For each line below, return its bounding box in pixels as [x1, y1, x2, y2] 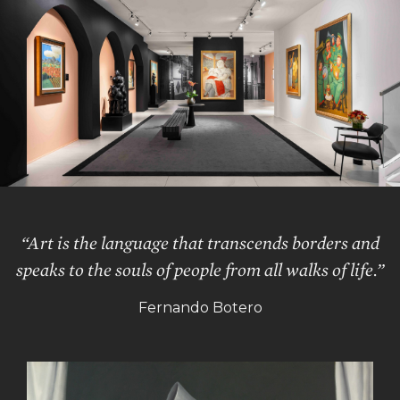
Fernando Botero [137, 299, 262, 317]
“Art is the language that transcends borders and [21, 232, 379, 254]
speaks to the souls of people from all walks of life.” [15, 259, 385, 281]
